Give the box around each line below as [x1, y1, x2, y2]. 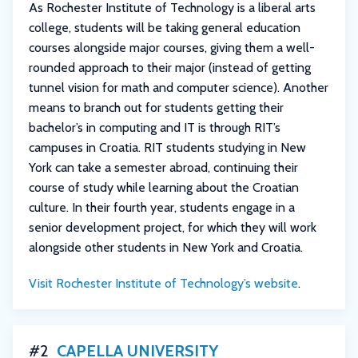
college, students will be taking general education [29, 20, 300, 36]
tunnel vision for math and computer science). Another [29, 80, 328, 96]
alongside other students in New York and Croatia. [29, 240, 303, 256]
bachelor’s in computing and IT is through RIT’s [29, 120, 280, 136]
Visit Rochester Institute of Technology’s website [29, 276, 298, 292]
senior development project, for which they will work [29, 220, 316, 236]
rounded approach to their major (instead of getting [29, 60, 311, 76]
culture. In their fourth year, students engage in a [29, 200, 295, 216]
